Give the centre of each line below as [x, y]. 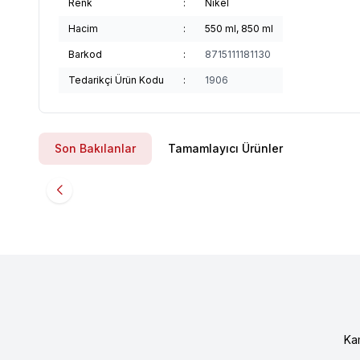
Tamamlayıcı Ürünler [225, 148]
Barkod [85, 54]
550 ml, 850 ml [239, 29]
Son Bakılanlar [95, 148]
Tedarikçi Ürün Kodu [116, 80]
